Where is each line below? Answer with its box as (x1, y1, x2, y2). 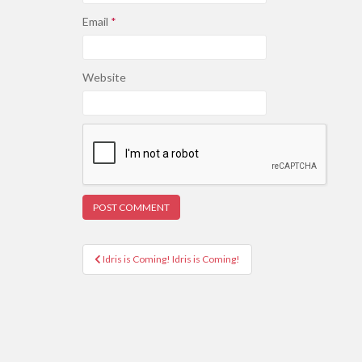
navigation (82, 262, 189, 288)
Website (82, 70, 126, 84)
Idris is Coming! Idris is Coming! (103, 253, 240, 265)
